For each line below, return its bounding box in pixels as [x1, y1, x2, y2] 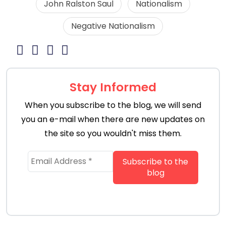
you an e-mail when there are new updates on [21, 113, 205, 125]
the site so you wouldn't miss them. [44, 127, 182, 139]
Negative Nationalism [71, 20, 155, 32]
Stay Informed [70, 78, 156, 95]
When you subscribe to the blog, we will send [25, 99, 201, 111]
